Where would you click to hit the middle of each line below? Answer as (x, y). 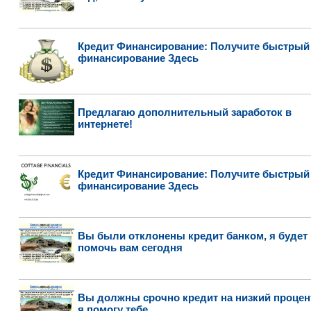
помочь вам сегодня (130, 247)
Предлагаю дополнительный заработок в (184, 112)
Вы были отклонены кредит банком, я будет (192, 236)
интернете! (105, 124)
